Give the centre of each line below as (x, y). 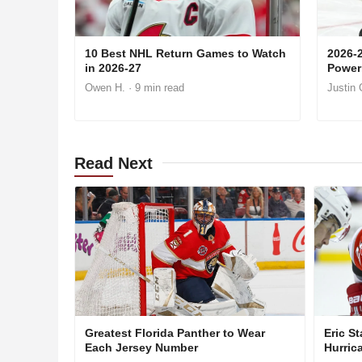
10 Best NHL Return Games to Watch (185, 53)
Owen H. (105, 87)
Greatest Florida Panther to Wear (175, 333)
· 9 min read (155, 87)
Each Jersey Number (141, 347)
